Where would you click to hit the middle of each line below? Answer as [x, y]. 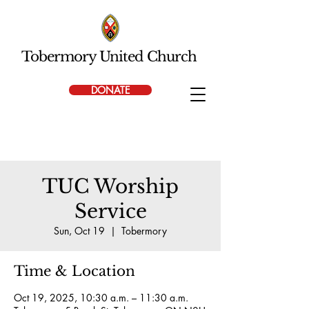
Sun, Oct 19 [79, 231]
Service [110, 211]
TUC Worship [110, 187]
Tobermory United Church [110, 57]
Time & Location [74, 271]
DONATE [110, 90]
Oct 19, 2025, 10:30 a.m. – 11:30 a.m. [101, 298]
